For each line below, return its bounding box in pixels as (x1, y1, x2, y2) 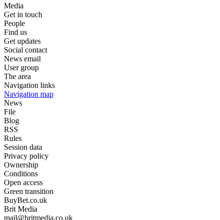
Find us (4, 28, 27, 37)
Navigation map (4, 90, 54, 99)
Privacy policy (4, 152, 49, 161)
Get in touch (4, 10, 42, 19)
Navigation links (4, 81, 55, 90)
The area (4, 72, 31, 81)
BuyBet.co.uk (4, 196, 47, 205)
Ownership (4, 161, 38, 169)
